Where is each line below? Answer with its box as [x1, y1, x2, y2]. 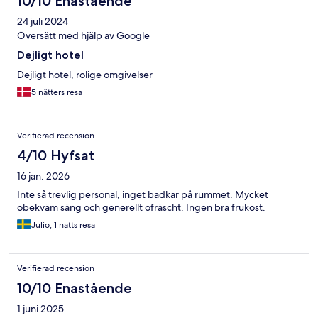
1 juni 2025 [17, 302, 64, 315]
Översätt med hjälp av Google [17, 28, 150, 42]
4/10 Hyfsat [17, 146, 94, 164]
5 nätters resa [31, 86, 82, 98]
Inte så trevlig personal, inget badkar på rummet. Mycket [17, 187, 268, 201]
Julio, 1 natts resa [31, 219, 95, 231]
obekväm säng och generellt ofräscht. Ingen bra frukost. [17, 200, 265, 214]
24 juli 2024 [17, 14, 68, 28]
